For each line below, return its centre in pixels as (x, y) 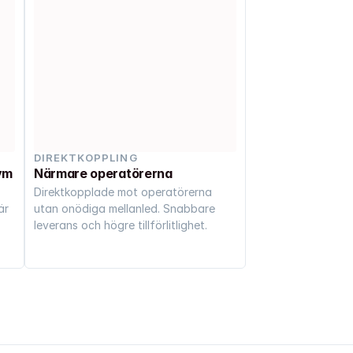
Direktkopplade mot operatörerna (123, 191)
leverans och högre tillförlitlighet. (121, 225)
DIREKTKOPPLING (86, 157)
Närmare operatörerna (103, 173)
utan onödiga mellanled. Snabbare (124, 208)
